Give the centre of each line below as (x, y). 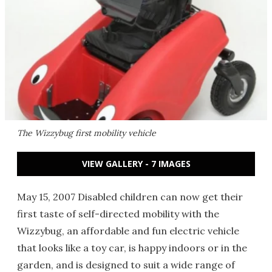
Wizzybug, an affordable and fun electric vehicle (128, 231)
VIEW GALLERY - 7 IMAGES (136, 164)
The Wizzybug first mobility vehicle (87, 133)
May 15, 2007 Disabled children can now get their (130, 197)
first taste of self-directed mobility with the (118, 214)
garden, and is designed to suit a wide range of (126, 265)
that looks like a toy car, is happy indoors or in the (132, 248)
